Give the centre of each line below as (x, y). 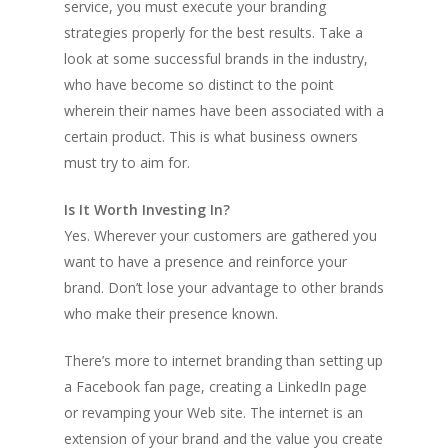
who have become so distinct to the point (199, 84)
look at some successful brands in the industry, (216, 58)
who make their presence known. (171, 313)
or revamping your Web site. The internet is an (213, 412)
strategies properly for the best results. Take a (213, 32)
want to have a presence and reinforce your (205, 261)
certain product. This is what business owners (211, 136)
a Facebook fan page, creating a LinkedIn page (215, 386)
